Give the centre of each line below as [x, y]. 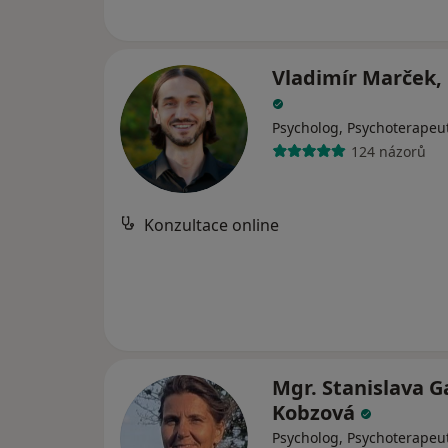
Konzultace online [211, 225]
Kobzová [316, 412]
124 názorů [388, 151]
